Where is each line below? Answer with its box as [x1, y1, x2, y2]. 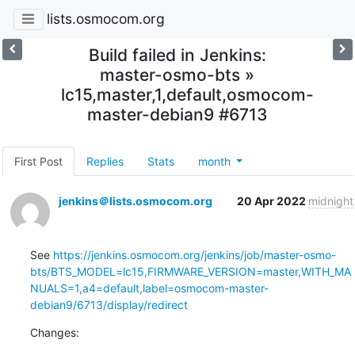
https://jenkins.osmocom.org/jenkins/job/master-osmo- [52, 247, 336, 261]
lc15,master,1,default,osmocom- [61, 84, 315, 105]
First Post [13, 154, 63, 168]
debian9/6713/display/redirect [29, 297, 188, 311]
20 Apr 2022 [236, 193, 308, 208]
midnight [307, 193, 353, 208]
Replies [86, 154, 124, 168]
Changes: [29, 325, 79, 339]
